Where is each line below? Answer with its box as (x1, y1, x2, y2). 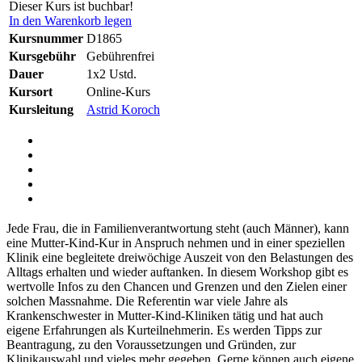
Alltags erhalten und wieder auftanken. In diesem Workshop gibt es (6, 265, 348, 280)
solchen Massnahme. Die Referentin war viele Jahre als (6, 294, 288, 309)
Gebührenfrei (86, 49, 154, 64)
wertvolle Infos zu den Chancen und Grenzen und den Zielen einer (6, 280, 347, 294)
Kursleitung (9, 103, 74, 117)
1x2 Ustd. (86, 67, 137, 82)
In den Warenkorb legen (9, 14, 132, 28)
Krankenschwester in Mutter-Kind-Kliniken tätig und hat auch (6, 309, 323, 323)
